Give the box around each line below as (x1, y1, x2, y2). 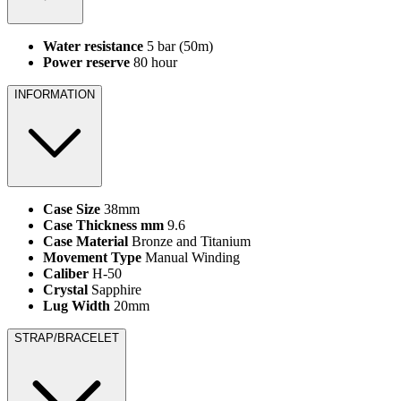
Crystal (43, 282, 88, 298)
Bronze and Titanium (128, 234, 251, 250)
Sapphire (88, 282, 141, 298)
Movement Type (43, 250, 141, 266)
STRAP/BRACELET (14, 331, 119, 346)
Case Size (43, 201, 100, 218)
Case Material (43, 234, 128, 250)
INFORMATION (14, 88, 95, 102)
